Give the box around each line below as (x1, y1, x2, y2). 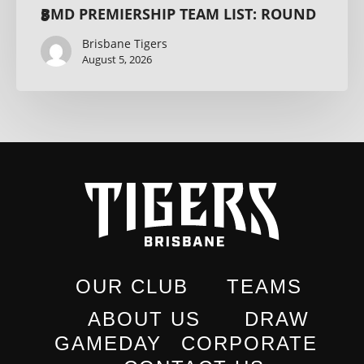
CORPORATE (181, 331, 318, 354)
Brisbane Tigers (82, 36, 167, 52)
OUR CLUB (75, 275, 188, 297)
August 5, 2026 (82, 52, 152, 67)
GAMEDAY (54, 331, 162, 354)
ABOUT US (87, 307, 201, 330)
